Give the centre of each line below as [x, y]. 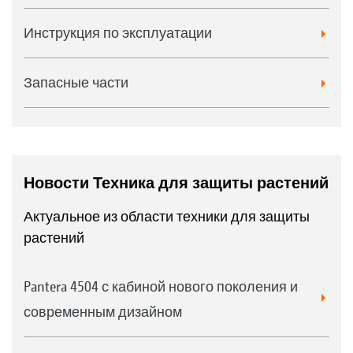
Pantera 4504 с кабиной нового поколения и [161, 286]
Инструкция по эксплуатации [118, 33]
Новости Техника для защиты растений [176, 183]
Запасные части [76, 82]
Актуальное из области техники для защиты [167, 216]
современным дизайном [103, 312]
